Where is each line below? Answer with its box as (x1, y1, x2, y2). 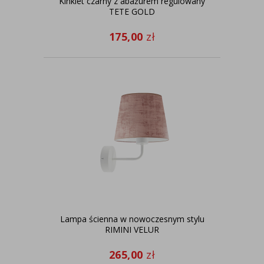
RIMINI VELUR (105, 224, 159, 235)
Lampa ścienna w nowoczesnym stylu (60, 213, 204, 225)
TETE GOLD (109, 6, 155, 17)
